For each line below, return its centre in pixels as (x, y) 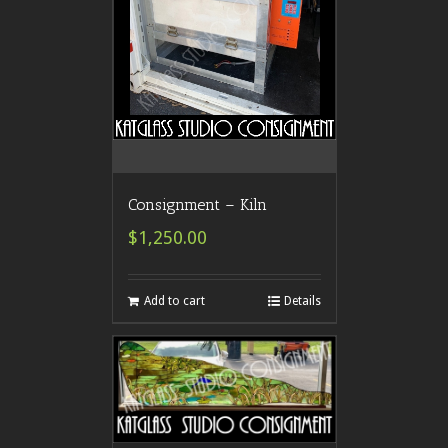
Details (302, 301)
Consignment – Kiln (197, 205)
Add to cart (174, 301)
